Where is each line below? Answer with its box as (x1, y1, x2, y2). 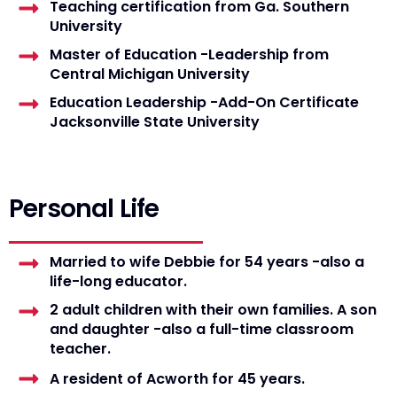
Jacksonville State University (50, 112, 261, 133)
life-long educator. (50, 271, 191, 292)
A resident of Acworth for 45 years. (50, 368, 306, 389)
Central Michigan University (50, 64, 251, 85)
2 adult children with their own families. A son (50, 300, 378, 321)
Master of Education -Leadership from (50, 44, 330, 66)
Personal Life (9, 191, 165, 227)
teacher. (50, 339, 112, 360)
